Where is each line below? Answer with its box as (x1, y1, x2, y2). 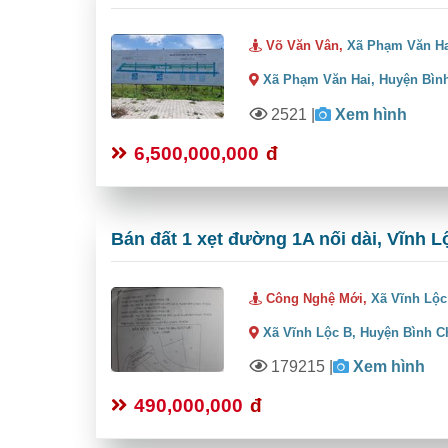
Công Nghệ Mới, (262, 290, 372, 306)
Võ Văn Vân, (262, 37, 348, 53)
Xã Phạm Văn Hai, (263, 71, 376, 87)
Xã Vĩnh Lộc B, (263, 324, 357, 340)
